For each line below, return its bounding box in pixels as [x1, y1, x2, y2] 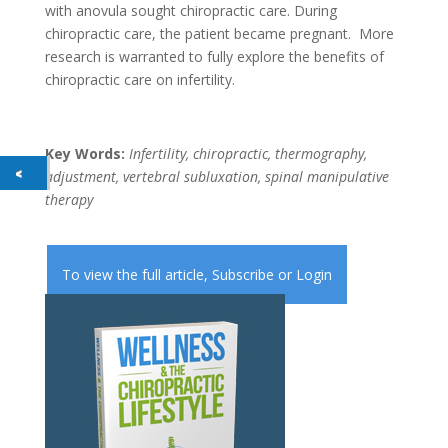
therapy [44, 190, 93, 209]
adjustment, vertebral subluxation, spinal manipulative [44, 167, 389, 186]
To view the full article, [61, 265, 212, 284]
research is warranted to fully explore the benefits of [44, 47, 384, 66]
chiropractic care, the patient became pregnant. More [44, 24, 394, 43]
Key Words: [44, 144, 129, 163]
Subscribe [211, 265, 278, 284]
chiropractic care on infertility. [44, 70, 239, 89]
